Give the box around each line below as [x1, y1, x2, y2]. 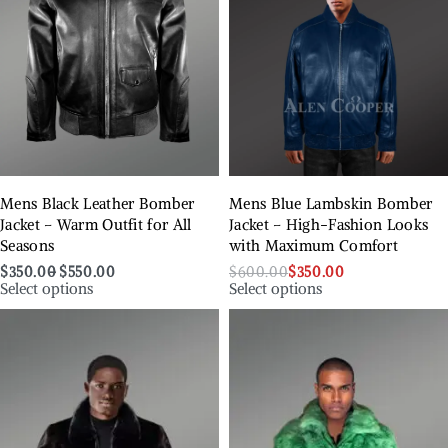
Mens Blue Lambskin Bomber [229, 194, 433, 213]
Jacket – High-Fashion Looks [229, 215, 429, 234]
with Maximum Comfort [229, 236, 399, 255]
